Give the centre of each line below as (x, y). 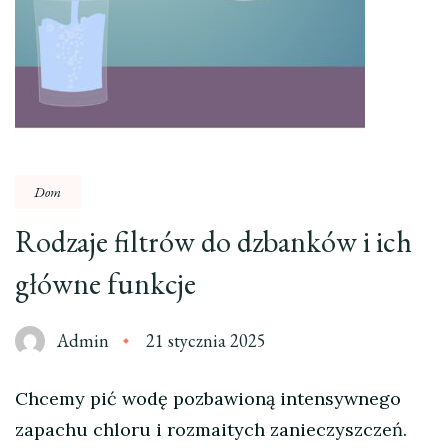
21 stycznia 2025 (206, 340)
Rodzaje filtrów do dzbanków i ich (213, 241)
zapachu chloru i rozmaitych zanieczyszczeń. (211, 429)
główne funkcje (105, 283)
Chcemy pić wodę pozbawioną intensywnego (208, 398)
